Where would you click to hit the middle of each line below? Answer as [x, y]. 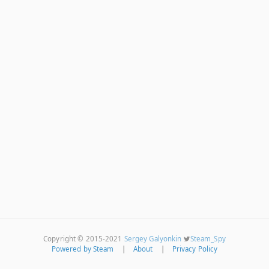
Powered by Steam [83, 249]
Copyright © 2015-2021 [84, 239]
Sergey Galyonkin [153, 239]
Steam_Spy [208, 239]
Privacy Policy [195, 249]
